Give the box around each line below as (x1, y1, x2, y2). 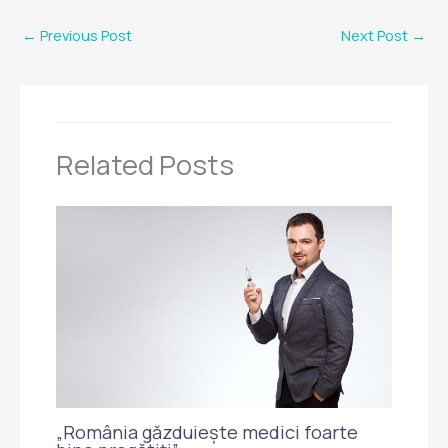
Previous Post (37, 25, 132, 46)
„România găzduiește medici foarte (56, 419, 359, 444)
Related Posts (56, 145, 235, 183)
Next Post (341, 25, 411, 46)
